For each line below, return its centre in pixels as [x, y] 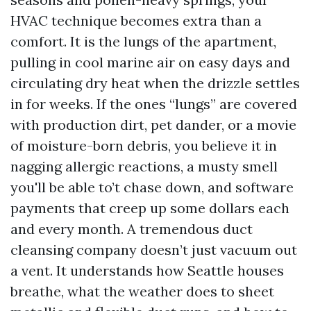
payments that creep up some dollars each [150, 208]
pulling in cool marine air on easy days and [150, 62]
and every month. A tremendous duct [132, 229]
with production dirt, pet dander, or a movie [153, 125]
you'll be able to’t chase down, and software [152, 187]
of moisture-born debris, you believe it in [144, 145]
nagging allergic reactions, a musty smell [144, 166]
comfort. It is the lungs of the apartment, [143, 41]
